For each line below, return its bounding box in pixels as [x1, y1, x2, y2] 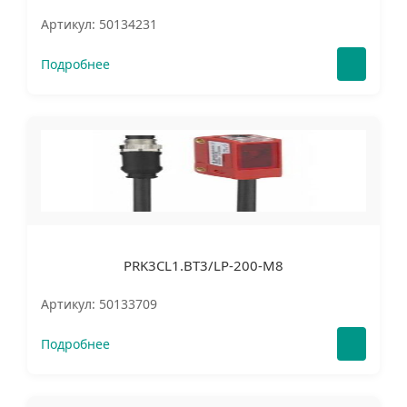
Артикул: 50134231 [41, 15, 157, 33]
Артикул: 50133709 [41, 295, 157, 313]
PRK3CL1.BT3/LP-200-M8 [124, 256, 283, 274]
